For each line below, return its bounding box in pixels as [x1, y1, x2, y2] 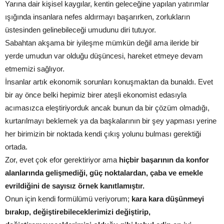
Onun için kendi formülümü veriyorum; [5, 194, 131, 203]
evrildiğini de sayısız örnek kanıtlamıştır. [5, 181, 144, 190]
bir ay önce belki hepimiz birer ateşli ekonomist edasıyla [5, 90, 186, 99]
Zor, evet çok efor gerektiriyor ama [5, 155, 119, 164]
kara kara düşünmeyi [131, 194, 204, 203]
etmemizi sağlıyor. [5, 64, 64, 73]
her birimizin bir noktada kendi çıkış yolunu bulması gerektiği [5, 129, 201, 138]
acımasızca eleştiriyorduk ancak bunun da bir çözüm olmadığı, [5, 103, 209, 112]
